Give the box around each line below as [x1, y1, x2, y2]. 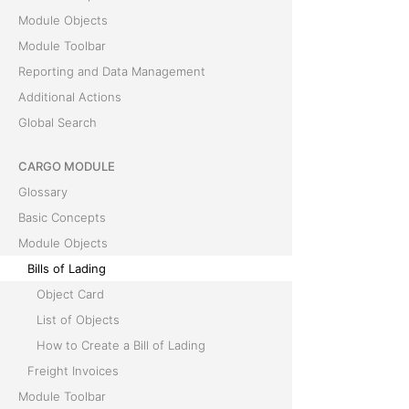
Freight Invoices [27, 363, 119, 378]
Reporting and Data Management [18, 64, 205, 79]
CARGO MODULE [18, 159, 115, 173]
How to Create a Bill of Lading [37, 338, 205, 352]
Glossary [18, 184, 68, 199]
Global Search [18, 115, 97, 130]
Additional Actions [18, 89, 121, 104]
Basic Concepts [18, 210, 106, 225]
